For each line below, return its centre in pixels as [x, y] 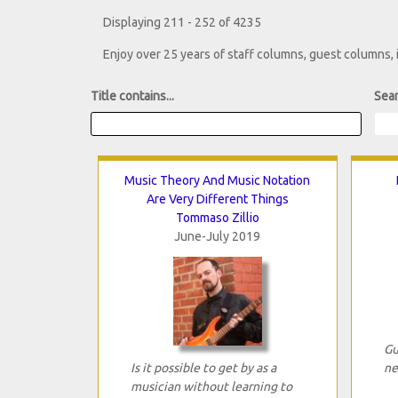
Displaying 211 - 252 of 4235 [182, 23]
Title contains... [132, 96]
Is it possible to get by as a [203, 367]
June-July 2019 [217, 236]
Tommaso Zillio [217, 217]
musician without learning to [211, 386]
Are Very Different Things [217, 199]
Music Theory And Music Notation [217, 180]
